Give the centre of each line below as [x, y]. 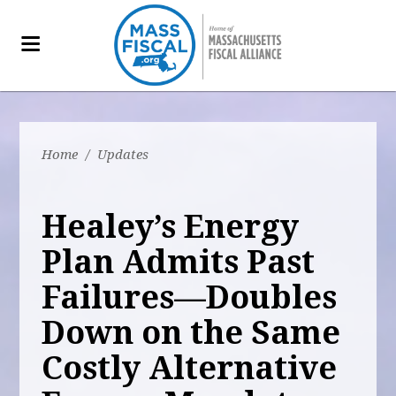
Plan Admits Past [179, 262]
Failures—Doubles [190, 297]
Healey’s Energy [171, 227]
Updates [123, 155]
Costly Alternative [190, 368]
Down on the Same [191, 333]
